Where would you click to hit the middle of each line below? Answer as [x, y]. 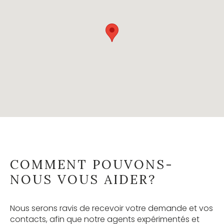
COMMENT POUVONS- [92, 164]
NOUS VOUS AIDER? [83, 179]
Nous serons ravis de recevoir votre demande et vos [111, 208]
